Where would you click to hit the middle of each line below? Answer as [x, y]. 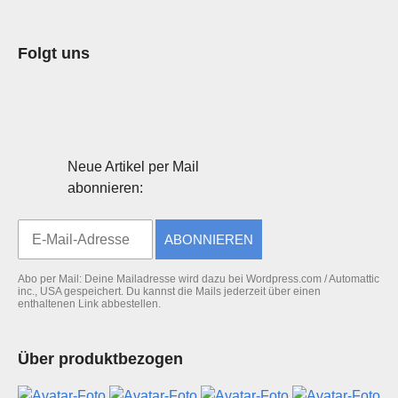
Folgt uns [54, 53]
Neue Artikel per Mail [133, 167]
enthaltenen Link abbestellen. [89, 304]
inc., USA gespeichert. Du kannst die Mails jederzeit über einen [169, 291]
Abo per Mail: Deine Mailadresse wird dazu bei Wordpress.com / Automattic [199, 279]
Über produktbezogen [100, 359]
